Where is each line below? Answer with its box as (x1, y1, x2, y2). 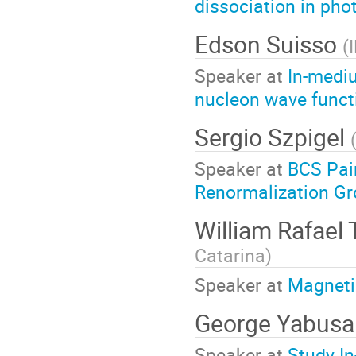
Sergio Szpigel (195, 121, 350, 154)
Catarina (195, 242, 265, 269)
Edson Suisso (195, 28, 342, 61)
